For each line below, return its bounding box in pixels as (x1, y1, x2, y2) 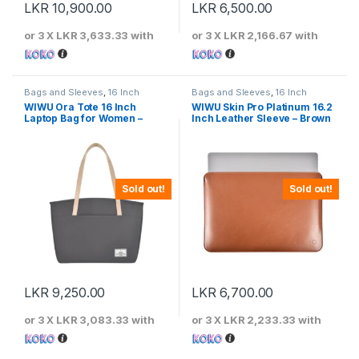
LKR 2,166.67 (224, 28, 293, 42)
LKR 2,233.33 (224, 313, 296, 326)
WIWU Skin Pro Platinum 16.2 (191, 100, 333, 113)
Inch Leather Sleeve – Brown (191, 111, 332, 124)
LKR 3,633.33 (56, 28, 129, 42)
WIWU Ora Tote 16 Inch (23, 100, 137, 113)
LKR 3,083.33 (56, 313, 130, 326)
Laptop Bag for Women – (23, 111, 143, 124)
